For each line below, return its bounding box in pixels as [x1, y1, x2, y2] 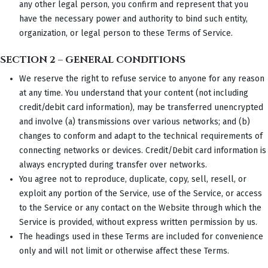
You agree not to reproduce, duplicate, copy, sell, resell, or [19, 173, 246, 184]
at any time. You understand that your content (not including [19, 87, 248, 98]
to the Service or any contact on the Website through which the [19, 202, 261, 213]
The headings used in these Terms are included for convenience [19, 231, 263, 242]
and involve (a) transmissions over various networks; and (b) [19, 116, 250, 127]
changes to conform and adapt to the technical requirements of [19, 130, 263, 141]
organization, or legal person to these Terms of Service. [19, 28, 233, 38]
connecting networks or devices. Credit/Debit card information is [19, 145, 266, 156]
